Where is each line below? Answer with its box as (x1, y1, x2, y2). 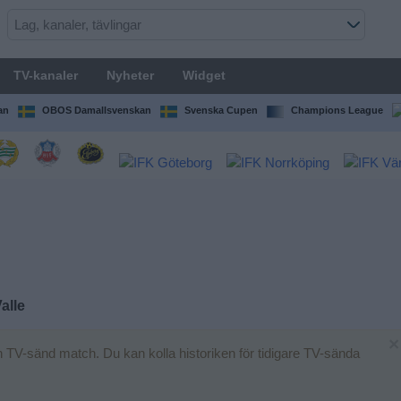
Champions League (290, 105, 383, 115)
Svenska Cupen (183, 105, 258, 115)
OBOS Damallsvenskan (41, 105, 151, 115)
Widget (182, 68, 226, 82)
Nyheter (106, 68, 154, 82)
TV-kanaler (13, 68, 78, 82)
